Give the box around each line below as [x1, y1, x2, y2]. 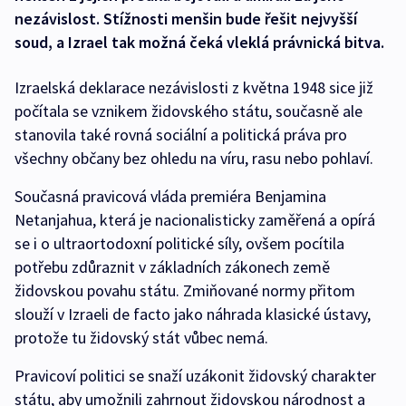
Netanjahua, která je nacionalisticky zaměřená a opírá [14, 209, 375, 231]
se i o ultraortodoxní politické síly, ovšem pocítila [14, 233, 344, 255]
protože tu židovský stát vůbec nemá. [14, 327, 272, 349]
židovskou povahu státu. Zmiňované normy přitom [14, 280, 355, 302]
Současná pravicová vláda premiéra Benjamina [14, 186, 326, 208]
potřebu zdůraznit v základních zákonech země [14, 256, 330, 278]
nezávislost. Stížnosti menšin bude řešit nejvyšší [14, 8, 357, 30]
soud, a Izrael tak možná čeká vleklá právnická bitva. [14, 32, 384, 53]
